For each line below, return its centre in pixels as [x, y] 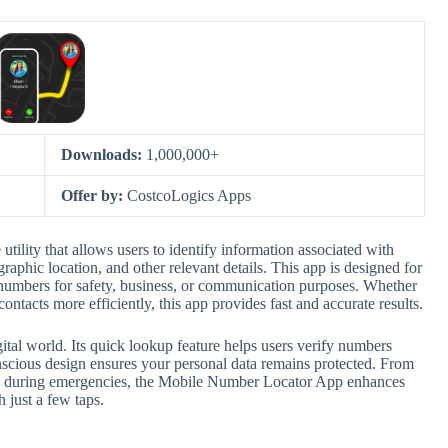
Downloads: [103, 154]
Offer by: [94, 195]
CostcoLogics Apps [189, 195]
